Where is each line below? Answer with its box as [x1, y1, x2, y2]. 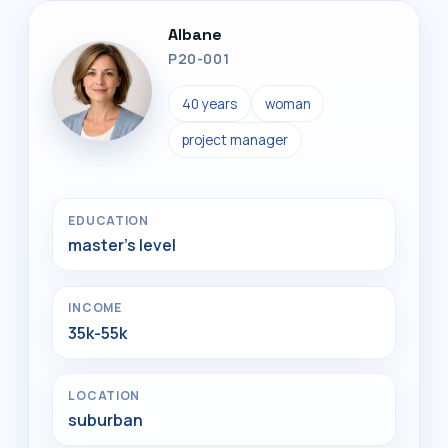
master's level [68, 234, 177, 257]
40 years [181, 94, 237, 113]
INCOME [68, 299, 122, 317]
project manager [181, 130, 288, 149]
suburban [68, 409, 144, 432]
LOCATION [68, 386, 141, 404]
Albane [168, 24, 223, 46]
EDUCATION [68, 211, 149, 229]
